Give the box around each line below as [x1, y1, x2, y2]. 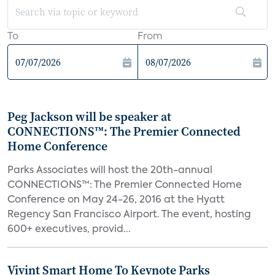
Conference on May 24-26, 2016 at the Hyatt [7, 195, 225, 205]
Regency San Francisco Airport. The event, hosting [7, 210, 251, 220]
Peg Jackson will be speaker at [7, 108, 171, 125]
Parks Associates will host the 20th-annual [7, 166, 212, 176]
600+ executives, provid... [7, 225, 131, 234]
